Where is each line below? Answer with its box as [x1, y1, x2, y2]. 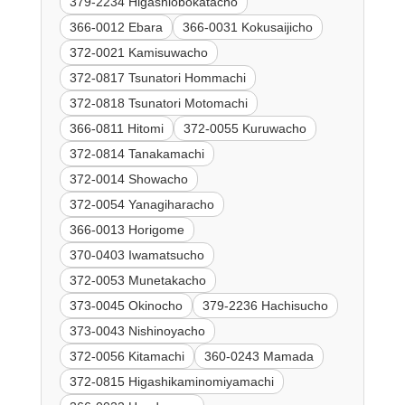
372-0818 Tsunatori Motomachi [69, 95, 248, 110]
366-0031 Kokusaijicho [182, 19, 313, 34]
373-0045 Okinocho [69, 297, 183, 313]
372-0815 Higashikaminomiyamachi [69, 373, 274, 389]
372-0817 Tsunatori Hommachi [69, 70, 246, 85]
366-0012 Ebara [69, 19, 163, 34]
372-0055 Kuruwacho [183, 120, 306, 136]
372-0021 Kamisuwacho [69, 44, 208, 60]
